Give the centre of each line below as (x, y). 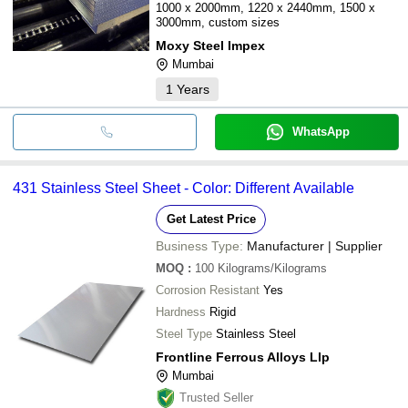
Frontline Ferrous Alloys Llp (243, 357)
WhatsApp (321, 131)
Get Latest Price (211, 219)
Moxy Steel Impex (210, 45)
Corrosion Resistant (208, 290)
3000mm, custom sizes (218, 22)
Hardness (181, 311)
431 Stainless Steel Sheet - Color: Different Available (184, 188)
